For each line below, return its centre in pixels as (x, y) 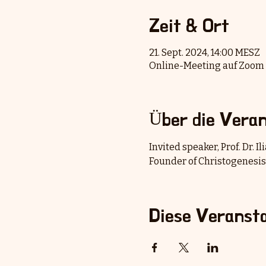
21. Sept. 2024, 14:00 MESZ (204, 53)
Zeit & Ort (189, 26)
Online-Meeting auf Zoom (206, 66)
